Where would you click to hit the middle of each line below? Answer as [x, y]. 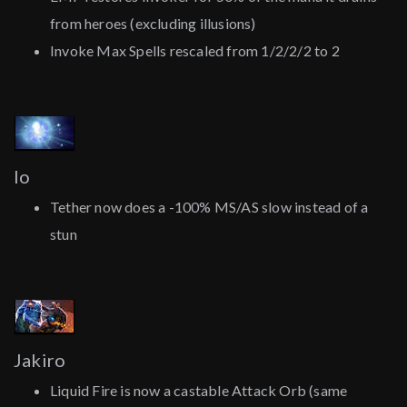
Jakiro [40, 360]
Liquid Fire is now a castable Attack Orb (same [199, 391]
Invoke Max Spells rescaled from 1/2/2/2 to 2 [195, 51]
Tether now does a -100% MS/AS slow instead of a [209, 207]
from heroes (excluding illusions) [153, 24]
